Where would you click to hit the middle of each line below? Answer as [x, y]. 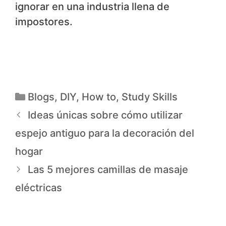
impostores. [44, 22]
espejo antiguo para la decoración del [105, 133]
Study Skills [150, 97]
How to [99, 97]
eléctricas [39, 188]
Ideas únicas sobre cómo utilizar [105, 115]
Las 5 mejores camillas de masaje [108, 170]
